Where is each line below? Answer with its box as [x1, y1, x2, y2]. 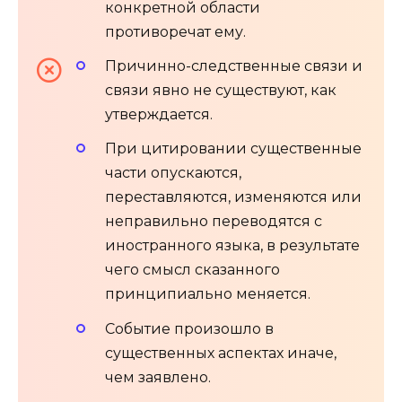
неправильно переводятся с [105, 213, 322, 231]
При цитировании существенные [105, 140, 362, 158]
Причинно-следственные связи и [105, 57, 363, 75]
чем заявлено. [105, 368, 211, 386]
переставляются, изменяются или [105, 188, 362, 206]
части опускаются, [105, 164, 241, 182]
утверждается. [105, 106, 213, 124]
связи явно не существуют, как [105, 82, 336, 100]
